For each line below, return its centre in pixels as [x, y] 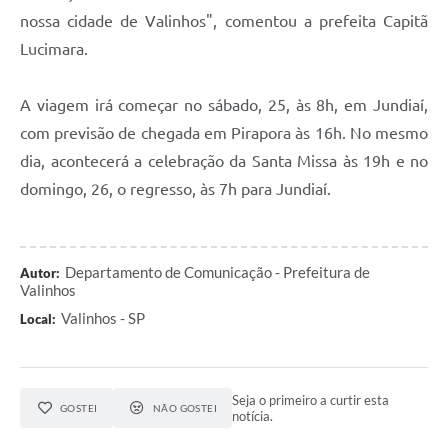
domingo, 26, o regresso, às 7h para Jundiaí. [175, 188]
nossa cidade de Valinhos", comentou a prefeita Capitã [224, 20]
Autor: [40, 272]
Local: [38, 318]
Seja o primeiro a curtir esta [311, 399]
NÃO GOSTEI [185, 407]
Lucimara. [54, 48]
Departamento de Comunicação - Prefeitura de [217, 271]
